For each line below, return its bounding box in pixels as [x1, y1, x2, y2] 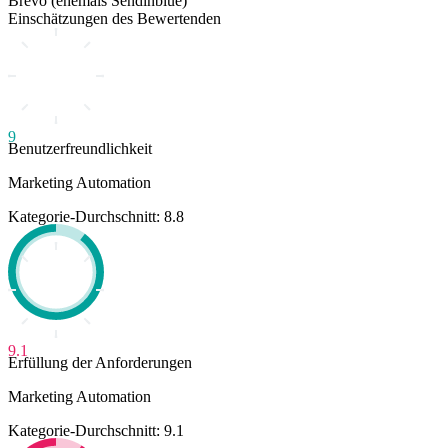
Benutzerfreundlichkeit [8, 139, 152, 157]
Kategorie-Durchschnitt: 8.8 [8, 207, 184, 225]
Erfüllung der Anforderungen [8, 353, 192, 371]
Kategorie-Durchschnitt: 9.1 [8, 421, 184, 439]
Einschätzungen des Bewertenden [8, 9, 221, 27]
